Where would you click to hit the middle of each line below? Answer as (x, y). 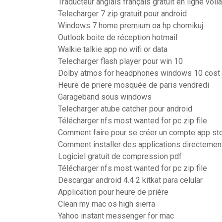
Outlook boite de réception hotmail (118, 37)
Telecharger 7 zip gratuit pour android (122, 14)
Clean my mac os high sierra (107, 204)
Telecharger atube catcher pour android (125, 109)
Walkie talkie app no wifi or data (113, 49)
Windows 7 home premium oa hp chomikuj (131, 26)
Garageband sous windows (105, 97)
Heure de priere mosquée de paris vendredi (134, 85)
